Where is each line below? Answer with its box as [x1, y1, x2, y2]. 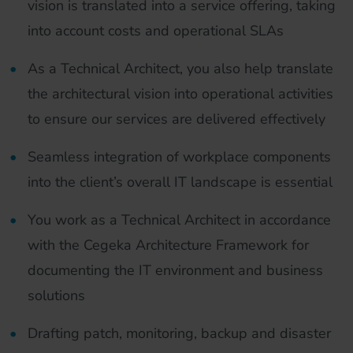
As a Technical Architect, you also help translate [28, 59, 333, 78]
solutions [28, 286, 85, 305]
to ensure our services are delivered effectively [28, 110, 325, 128]
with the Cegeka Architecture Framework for [28, 236, 309, 255]
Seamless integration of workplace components [28, 147, 331, 166]
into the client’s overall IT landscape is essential [28, 173, 333, 191]
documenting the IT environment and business [28, 261, 323, 280]
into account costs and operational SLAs [28, 21, 284, 40]
